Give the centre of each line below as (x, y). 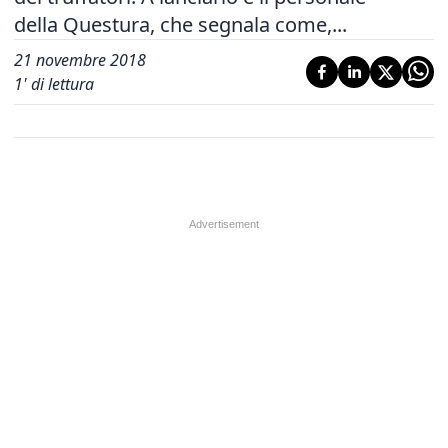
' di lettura (58, 84)
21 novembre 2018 (80, 60)
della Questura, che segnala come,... (180, 24)
